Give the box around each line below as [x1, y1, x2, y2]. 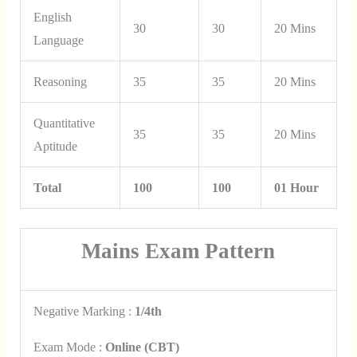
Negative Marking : [33, 304, 135, 318]
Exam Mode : [33, 339, 105, 354]
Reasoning [33, 74, 87, 88]
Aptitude [33, 139, 77, 153]
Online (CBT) [104, 339, 179, 354]
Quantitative [33, 116, 95, 130]
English [33, 10, 72, 24]
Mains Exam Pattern [81, 238, 276, 263]
